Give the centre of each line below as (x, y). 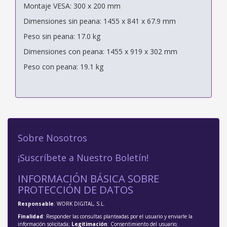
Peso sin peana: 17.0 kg (62, 36)
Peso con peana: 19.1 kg (63, 66)
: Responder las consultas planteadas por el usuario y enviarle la (118, 216)
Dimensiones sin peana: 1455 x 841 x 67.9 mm (100, 21)
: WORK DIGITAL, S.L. (79, 203)
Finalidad (30, 216)
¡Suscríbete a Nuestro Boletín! (83, 157)
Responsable (36, 203)
